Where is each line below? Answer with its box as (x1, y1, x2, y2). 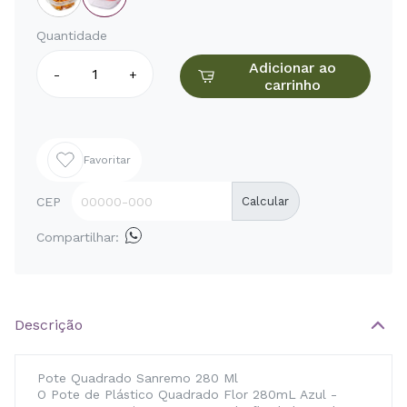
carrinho (263, 76, 321, 94)
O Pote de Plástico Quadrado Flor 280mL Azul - (37, 387, 337, 402)
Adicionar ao (248, 59, 336, 76)
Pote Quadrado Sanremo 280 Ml (37, 371, 238, 385)
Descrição (15, 316, 83, 333)
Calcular (242, 194, 290, 208)
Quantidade (36, 28, 107, 43)
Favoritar (84, 154, 131, 166)
